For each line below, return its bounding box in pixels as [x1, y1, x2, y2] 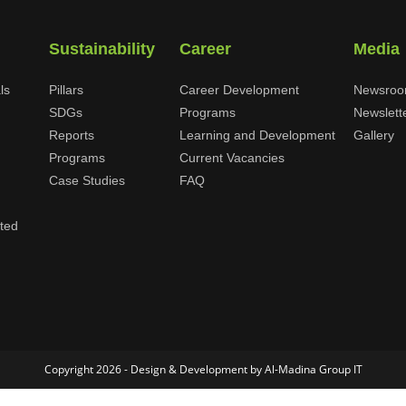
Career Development [179, 82, 299, 97]
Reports [49, 128, 94, 142]
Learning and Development [179, 128, 335, 142]
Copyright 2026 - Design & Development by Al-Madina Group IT [43, 362, 362, 377]
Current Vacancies [179, 150, 285, 165]
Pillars [49, 82, 83, 97]
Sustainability [49, 40, 155, 58]
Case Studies [49, 173, 125, 188]
